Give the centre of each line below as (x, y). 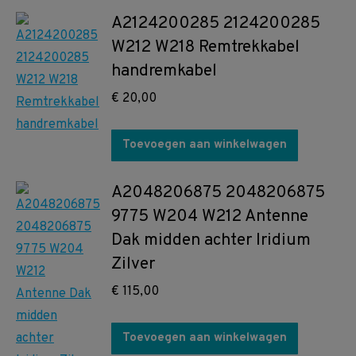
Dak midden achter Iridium (211, 240)
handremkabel (164, 71)
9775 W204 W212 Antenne (210, 217)
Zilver (133, 264)
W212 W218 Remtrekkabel (205, 47)
